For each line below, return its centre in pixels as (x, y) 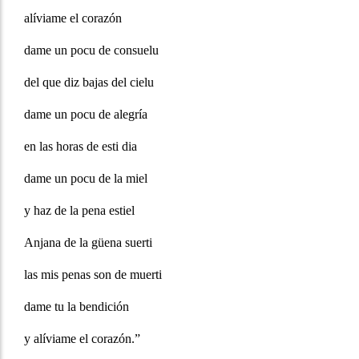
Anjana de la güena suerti (88, 243)
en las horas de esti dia (81, 147)
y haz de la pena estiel (79, 211)
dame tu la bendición (77, 307)
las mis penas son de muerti (93, 275)
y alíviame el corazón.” (82, 339)
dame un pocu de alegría (86, 115)
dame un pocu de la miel (86, 179)
